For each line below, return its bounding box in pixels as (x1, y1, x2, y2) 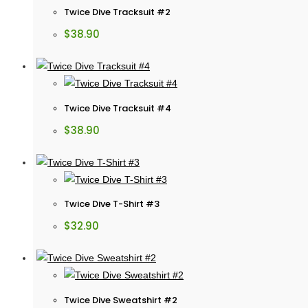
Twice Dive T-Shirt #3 (64, 197, 159, 211)
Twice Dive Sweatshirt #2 (64, 293, 177, 307)
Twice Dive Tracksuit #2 (64, 5, 170, 19)
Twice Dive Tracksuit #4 (64, 101, 171, 115)
